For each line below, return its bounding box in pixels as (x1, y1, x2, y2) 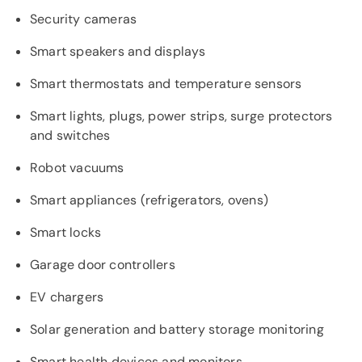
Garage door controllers (30, 256, 175, 273)
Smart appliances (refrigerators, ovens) (30, 192, 269, 208)
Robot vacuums (30, 159, 124, 176)
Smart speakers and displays (30, 43, 206, 60)
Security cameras (30, 11, 137, 27)
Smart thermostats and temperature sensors (30, 75, 302, 92)
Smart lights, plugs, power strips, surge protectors (30, 107, 333, 124)
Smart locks (30, 224, 102, 241)
